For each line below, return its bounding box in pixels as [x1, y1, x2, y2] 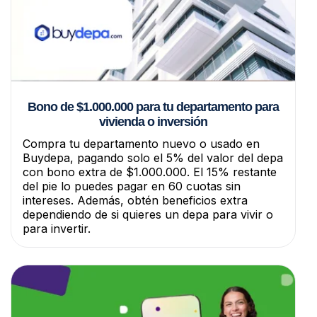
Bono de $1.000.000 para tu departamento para [28, 99, 279, 114]
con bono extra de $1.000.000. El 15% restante [23, 164, 277, 179]
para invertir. [23, 221, 91, 236]
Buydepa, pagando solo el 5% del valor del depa [23, 150, 283, 165]
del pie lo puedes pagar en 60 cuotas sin [23, 178, 241, 193]
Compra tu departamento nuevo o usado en [23, 136, 260, 151]
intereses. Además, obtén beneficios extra [23, 192, 248, 207]
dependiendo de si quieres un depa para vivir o [23, 207, 273, 221]
